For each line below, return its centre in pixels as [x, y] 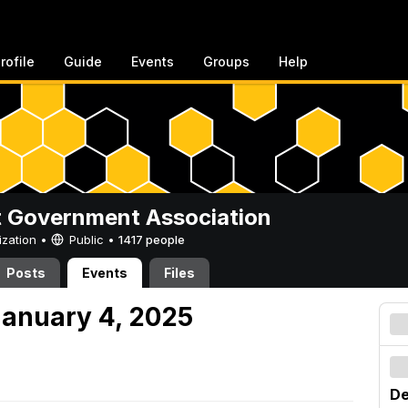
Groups [226, 61]
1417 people [152, 240]
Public [87, 240]
